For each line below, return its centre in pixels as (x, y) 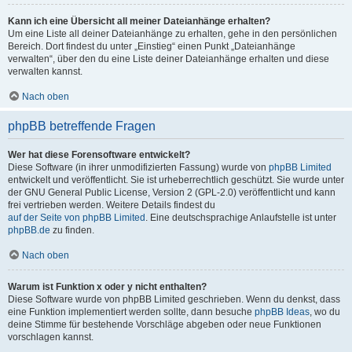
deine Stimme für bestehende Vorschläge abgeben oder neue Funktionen (165, 324)
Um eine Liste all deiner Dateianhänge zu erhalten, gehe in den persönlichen (172, 34)
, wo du (325, 312)
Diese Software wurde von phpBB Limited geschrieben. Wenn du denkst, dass (174, 299)
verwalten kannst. (45, 71)
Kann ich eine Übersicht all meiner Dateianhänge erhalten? (139, 21)
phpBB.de (29, 230)
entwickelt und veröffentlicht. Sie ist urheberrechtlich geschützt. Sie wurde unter (176, 180)
